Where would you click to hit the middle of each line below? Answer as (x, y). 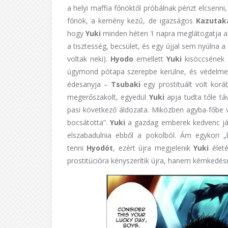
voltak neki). (89, 59)
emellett (150, 59)
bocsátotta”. (89, 122)
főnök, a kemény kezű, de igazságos (132, 21)
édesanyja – (89, 84)
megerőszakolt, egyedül (108, 97)
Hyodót (100, 148)
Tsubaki (126, 84)
